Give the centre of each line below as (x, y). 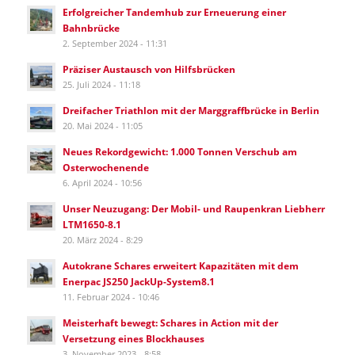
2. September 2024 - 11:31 (115, 43)
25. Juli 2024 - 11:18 (101, 84)
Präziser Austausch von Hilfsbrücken (149, 69)
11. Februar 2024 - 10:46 (111, 296)
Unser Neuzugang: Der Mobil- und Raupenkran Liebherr (193, 208)
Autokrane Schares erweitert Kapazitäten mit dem (180, 265)
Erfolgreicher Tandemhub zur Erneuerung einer (174, 11)
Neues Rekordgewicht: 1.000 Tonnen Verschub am (179, 151)
